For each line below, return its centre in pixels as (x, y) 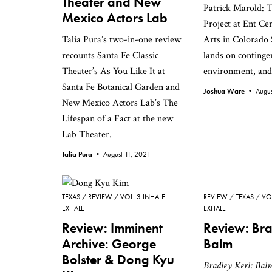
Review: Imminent (112, 228)
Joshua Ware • (229, 91)
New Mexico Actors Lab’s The (120, 103)
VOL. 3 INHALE (143, 197)
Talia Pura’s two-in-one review (121, 40)
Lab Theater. (87, 134)
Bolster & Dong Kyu (118, 260)
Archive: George (109, 244)
